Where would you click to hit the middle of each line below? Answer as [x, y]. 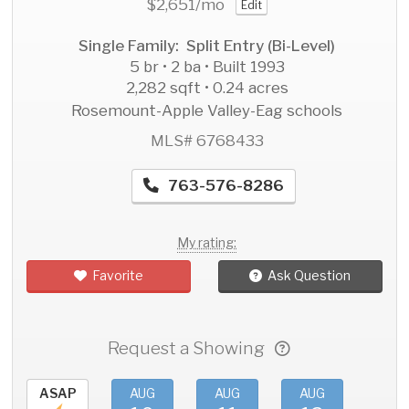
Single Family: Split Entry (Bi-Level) [207, 46]
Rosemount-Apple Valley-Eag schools [207, 111]
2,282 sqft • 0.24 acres [207, 88]
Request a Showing [191, 349]
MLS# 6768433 [207, 141]
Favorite [118, 276]
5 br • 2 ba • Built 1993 [207, 67]
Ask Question [309, 276]
